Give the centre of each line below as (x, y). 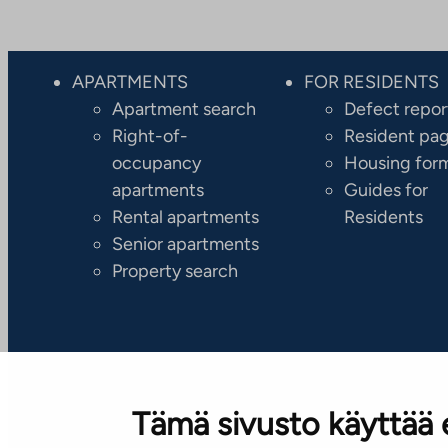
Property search (175, 270)
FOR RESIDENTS (372, 81)
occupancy (156, 162)
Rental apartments (185, 216)
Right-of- (150, 135)
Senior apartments (185, 243)
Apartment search (184, 108)
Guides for (386, 189)
